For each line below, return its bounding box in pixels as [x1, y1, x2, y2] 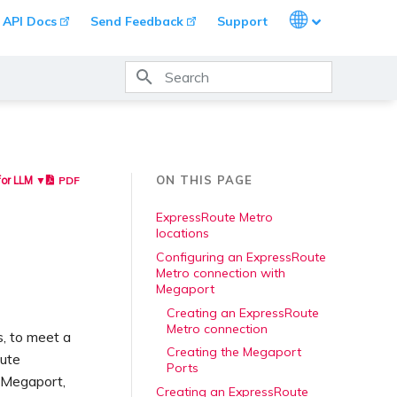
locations [156, 225, 209, 241]
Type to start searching [163, 102, 288, 116]
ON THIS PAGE [156, 173, 253, 187]
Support [217, 13, 268, 29]
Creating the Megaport [167, 344, 301, 361]
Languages [288, 9, 356, 25]
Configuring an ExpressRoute [156, 248, 326, 265]
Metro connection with [156, 264, 285, 281]
